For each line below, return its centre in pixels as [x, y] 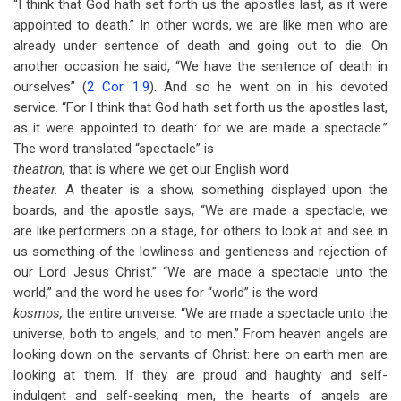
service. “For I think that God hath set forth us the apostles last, [200, 107]
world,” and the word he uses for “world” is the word [166, 293]
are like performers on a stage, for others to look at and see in [200, 231]
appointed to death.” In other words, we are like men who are [200, 25]
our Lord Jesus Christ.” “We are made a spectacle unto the [200, 272]
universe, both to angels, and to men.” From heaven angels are [200, 334]
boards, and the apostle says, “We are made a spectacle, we [200, 210]
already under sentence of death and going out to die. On [200, 46]
